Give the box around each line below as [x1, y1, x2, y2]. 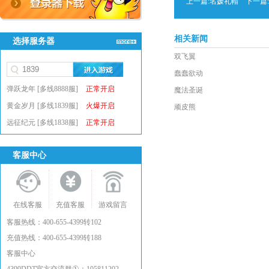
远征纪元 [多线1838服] [7, 118, 80, 127]
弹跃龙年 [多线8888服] [7, 85, 80, 93]
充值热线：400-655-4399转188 [7, 234, 101, 242]
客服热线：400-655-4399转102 [7, 218, 101, 226]
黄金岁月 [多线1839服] [7, 101, 80, 110]
